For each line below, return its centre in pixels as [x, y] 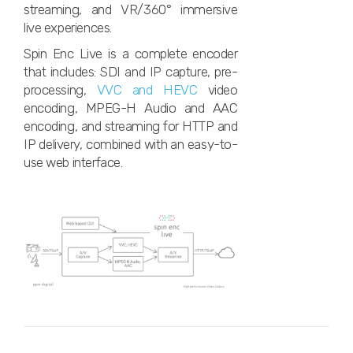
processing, [60, 90]
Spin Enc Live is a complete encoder [131, 54]
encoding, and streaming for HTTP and [131, 126]
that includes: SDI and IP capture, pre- [131, 72]
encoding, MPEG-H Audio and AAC [131, 108]
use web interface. [73, 162]
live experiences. [68, 28]
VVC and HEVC [147, 90]
